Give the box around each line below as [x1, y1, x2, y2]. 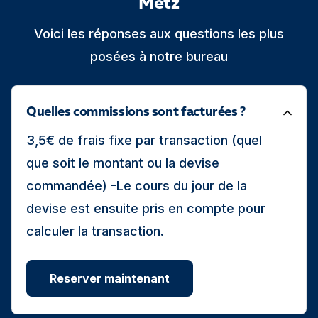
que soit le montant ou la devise [26, 155, 219, 170]
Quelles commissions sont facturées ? [26, 106, 246, 119]
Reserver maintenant [50, 271, 170, 285]
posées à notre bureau [90, 49, 228, 64]
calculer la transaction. [26, 224, 164, 238]
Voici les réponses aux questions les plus [34, 26, 284, 41]
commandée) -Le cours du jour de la [26, 178, 247, 193]
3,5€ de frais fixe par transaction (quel [26, 133, 262, 148]
